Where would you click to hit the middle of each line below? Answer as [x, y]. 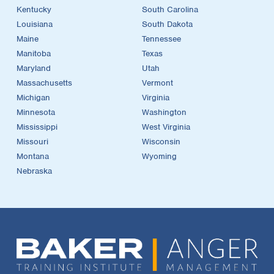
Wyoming [159, 156]
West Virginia [166, 127]
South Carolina [170, 9]
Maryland [34, 68]
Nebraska [34, 171]
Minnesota [36, 112]
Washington [164, 112]
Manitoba [34, 53]
